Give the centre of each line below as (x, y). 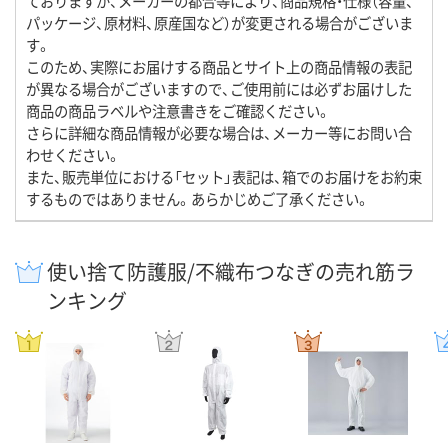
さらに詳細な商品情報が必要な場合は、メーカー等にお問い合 (219, 132)
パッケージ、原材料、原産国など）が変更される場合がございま (219, 22)
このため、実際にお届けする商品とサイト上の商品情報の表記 (219, 66)
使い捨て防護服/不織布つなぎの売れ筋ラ (231, 271)
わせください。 (73, 154)
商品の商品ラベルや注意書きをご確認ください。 (178, 110)
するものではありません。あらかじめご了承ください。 (198, 198)
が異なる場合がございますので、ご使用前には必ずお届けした (219, 88)
